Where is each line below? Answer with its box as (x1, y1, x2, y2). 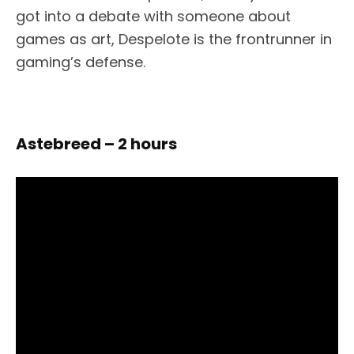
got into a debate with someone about (16, 6, 291, 26)
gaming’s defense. (16, 51, 145, 72)
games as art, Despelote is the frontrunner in (16, 28, 332, 49)
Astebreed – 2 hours (16, 132, 177, 155)
